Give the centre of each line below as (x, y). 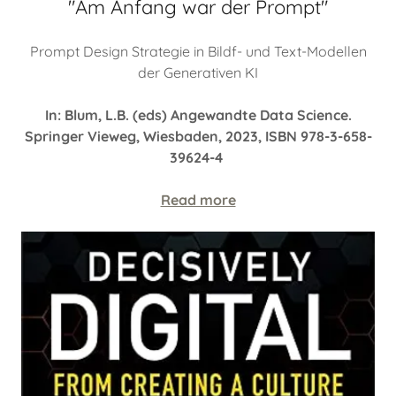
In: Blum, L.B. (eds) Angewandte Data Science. (198, 115)
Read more (198, 200)
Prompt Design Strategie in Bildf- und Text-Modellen (198, 52)
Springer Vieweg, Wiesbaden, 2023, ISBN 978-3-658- (198, 137)
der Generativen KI (198, 73)
